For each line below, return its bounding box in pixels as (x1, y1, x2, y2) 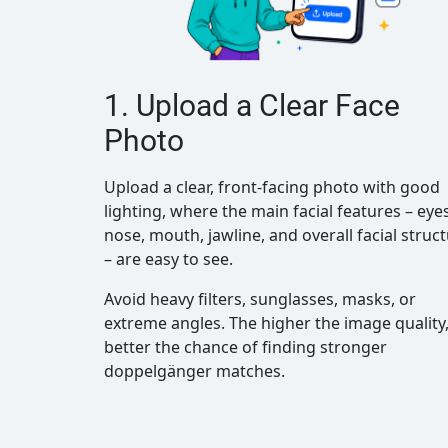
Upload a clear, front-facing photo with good (104, 176, 440, 198)
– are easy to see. (104, 248, 237, 270)
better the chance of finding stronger (104, 336, 387, 358)
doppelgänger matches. (104, 360, 285, 382)
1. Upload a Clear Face (104, 89, 400, 123)
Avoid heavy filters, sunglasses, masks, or (104, 288, 416, 310)
